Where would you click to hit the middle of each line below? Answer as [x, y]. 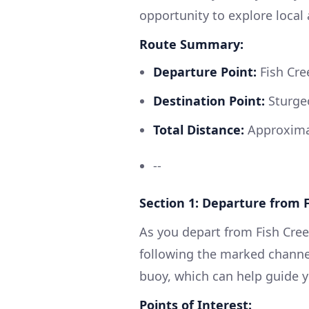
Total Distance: [199, 129]
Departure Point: [205, 71]
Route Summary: [191, 44]
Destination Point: [209, 100]
